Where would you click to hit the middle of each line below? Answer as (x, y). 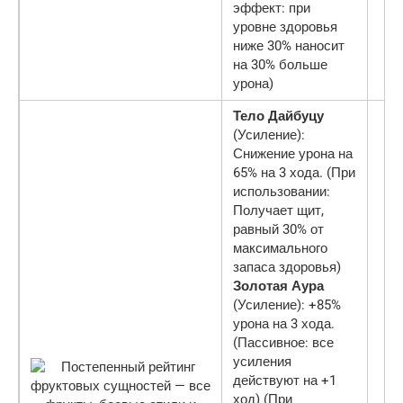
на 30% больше (280, 64)
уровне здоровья (285, 27)
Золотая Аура (278, 286)
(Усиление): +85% (287, 304)
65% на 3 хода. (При (294, 172)
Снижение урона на (293, 153)
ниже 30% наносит (289, 45)
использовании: (282, 191)
